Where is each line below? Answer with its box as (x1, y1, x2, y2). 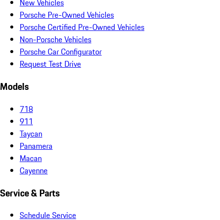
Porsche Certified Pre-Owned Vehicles (20, 21, 144, 33)
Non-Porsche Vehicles (20, 33, 91, 46)
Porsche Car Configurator (20, 46, 102, 58)
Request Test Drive (20, 58, 81, 70)
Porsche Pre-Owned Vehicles (20, 9, 114, 21)
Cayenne (20, 164, 48, 176)
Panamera (20, 139, 53, 152)
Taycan (20, 127, 42, 139)
